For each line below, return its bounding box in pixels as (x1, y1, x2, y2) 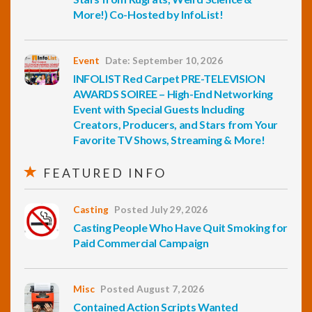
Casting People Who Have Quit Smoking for (73, 221, 288, 235)
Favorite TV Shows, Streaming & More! (73, 133, 265, 147)
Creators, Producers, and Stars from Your (73, 118, 279, 132)
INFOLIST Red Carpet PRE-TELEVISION (73, 72, 265, 86)
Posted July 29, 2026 (114, 204, 208, 216)
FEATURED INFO (39, 166, 166, 181)
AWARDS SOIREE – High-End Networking (73, 87, 274, 101)
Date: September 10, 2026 (105, 55, 223, 67)
